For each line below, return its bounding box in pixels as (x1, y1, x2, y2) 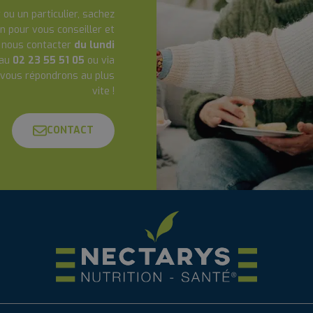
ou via (85, 54, 115, 67)
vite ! (92, 85, 115, 98)
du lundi (74, 38, 115, 52)
